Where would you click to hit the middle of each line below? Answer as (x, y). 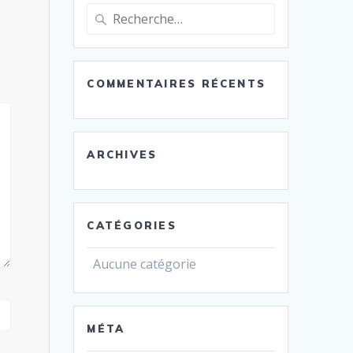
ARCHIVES (122, 154)
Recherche (115, 11)
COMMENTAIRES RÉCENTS (176, 83)
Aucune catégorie (145, 264)
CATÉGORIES (132, 225)
